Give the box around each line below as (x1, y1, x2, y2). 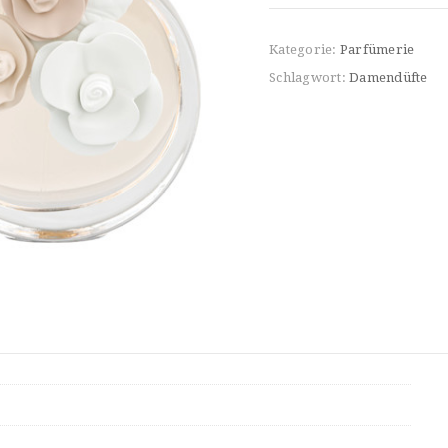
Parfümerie (339, 42, 415, 57)
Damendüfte (349, 70, 428, 85)
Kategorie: (269, 42, 340, 57)
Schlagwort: (269, 70, 349, 85)
